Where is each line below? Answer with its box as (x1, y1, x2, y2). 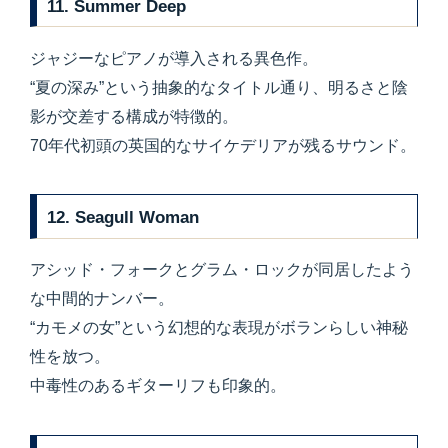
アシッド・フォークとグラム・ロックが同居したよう (30, 261, 414, 279)
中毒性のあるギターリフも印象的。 (30, 377, 286, 395)
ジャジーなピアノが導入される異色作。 (30, 49, 318, 67)
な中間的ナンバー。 (30, 290, 174, 308)
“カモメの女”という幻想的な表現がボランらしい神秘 (30, 319, 408, 337)
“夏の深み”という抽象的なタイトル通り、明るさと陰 (30, 78, 408, 96)
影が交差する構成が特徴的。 (30, 107, 238, 125)
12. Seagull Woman (47, 207, 200, 228)
